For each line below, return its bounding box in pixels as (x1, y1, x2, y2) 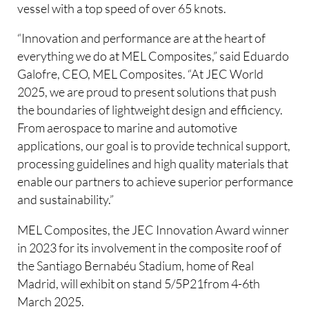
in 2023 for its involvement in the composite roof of (17, 239, 282, 255)
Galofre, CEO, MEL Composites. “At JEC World (17, 66, 264, 82)
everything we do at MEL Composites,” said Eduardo (17, 48, 290, 64)
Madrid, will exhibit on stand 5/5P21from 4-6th (17, 275, 261, 291)
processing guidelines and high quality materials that (17, 156, 289, 172)
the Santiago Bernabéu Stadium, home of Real (17, 257, 255, 273)
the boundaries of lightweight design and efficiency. (17, 102, 283, 118)
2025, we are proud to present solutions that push (17, 84, 277, 100)
